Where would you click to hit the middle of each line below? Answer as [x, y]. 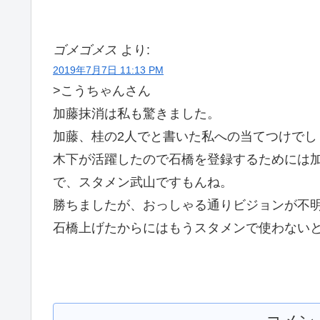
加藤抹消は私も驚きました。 [136, 113]
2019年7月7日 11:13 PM [108, 70]
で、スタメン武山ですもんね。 [143, 182]
